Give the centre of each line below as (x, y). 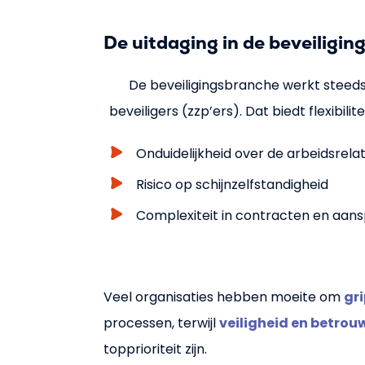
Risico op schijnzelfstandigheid (232, 184)
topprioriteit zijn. (155, 349)
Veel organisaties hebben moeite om (224, 297)
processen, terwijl (161, 323)
